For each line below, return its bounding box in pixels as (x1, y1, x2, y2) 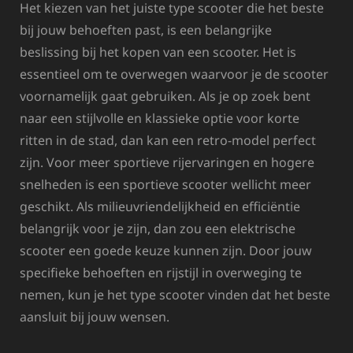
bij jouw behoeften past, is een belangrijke (20, 20, 272, 39)
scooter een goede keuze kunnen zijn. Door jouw (20, 241, 312, 259)
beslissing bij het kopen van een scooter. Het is (20, 43, 296, 61)
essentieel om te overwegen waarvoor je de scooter (20, 65, 329, 83)
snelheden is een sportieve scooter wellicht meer (20, 175, 311, 193)
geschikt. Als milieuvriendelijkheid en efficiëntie (20, 197, 300, 215)
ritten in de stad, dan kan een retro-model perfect (20, 131, 316, 149)
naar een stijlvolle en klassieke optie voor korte (20, 109, 299, 127)
